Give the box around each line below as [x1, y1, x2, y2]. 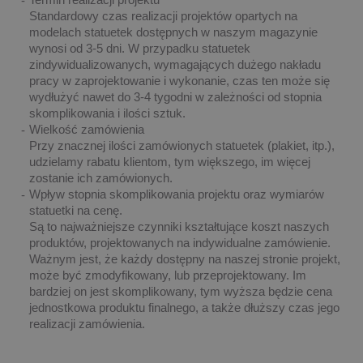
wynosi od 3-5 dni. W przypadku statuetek [29, 41, 250, 55]
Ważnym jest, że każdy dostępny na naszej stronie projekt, [29, 251, 340, 266]
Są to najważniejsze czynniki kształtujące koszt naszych [29, 219, 329, 233]
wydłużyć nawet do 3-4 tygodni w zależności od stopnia [29, 89, 322, 104]
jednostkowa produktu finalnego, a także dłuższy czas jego [29, 300, 340, 314]
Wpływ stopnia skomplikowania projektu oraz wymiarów [29, 186, 324, 201]
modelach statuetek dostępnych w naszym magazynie [29, 24, 318, 39]
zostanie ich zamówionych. [29, 170, 173, 185]
